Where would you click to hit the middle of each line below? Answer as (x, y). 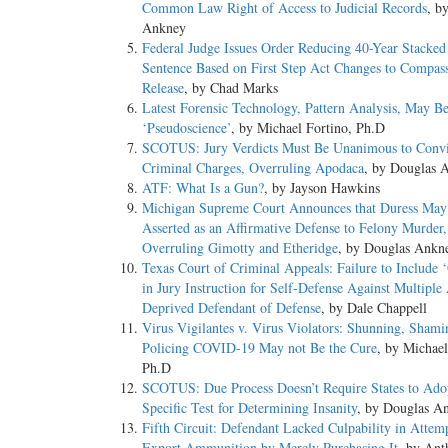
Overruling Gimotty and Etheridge (240, 248)
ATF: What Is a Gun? (203, 188)
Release (163, 88)
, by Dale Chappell (374, 308)
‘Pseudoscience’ (186, 128)
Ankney (164, 28)
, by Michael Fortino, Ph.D (308, 128)
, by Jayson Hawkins (322, 188)
